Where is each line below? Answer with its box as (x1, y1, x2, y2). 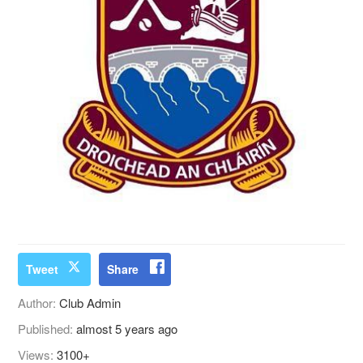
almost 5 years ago (76, 320, 178, 338)
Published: (18, 320, 77, 338)
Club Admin (59, 294, 122, 312)
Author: (18, 294, 60, 312)
